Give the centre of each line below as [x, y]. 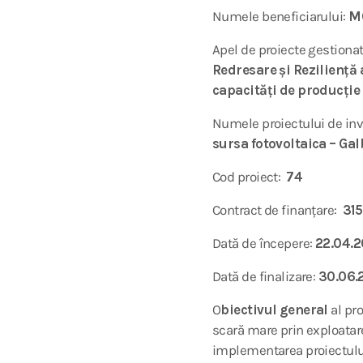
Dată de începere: [264, 243]
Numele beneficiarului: [281, 16]
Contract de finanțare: [278, 210]
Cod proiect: [250, 177]
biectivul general [274, 310]
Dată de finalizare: [265, 276]
